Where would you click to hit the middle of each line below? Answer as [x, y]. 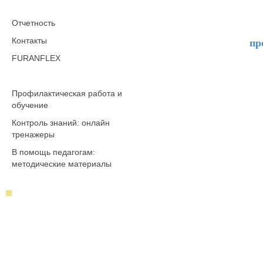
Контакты [29, 41]
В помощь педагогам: [53, 152]
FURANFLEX [36, 58]
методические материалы [62, 164]
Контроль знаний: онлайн [61, 123]
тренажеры [33, 134]
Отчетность [33, 23]
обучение [30, 105]
